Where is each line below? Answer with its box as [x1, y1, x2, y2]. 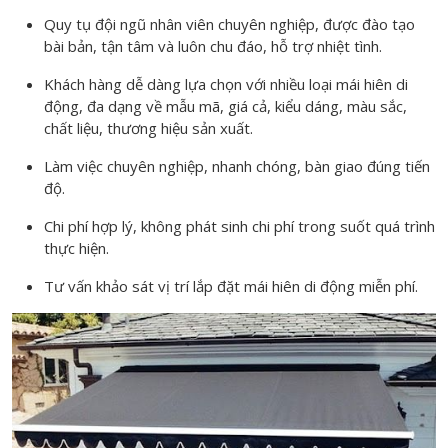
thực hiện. [44, 238, 109, 259]
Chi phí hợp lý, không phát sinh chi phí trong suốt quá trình [44, 216, 435, 237]
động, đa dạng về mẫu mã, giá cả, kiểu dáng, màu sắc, [44, 96, 407, 117]
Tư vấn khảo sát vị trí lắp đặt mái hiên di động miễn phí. [44, 276, 418, 297]
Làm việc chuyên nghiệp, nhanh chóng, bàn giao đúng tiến [44, 156, 430, 177]
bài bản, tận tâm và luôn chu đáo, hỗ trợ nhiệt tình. [44, 36, 382, 57]
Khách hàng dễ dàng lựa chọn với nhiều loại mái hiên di [44, 74, 408, 95]
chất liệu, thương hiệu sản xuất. [44, 118, 253, 139]
